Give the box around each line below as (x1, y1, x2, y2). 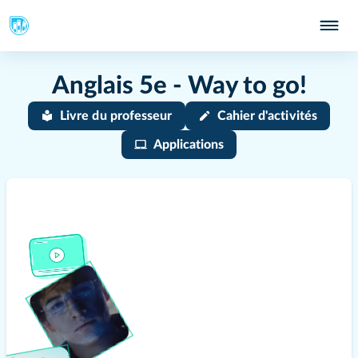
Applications (153, 138, 225, 151)
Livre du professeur (60, 109, 173, 122)
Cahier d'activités (217, 109, 317, 122)
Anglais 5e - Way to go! (51, 74, 307, 98)
